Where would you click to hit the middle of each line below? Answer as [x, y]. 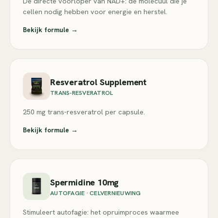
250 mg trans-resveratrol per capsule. [84, 112]
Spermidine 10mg [85, 182]
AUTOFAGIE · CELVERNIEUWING [96, 193]
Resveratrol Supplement [99, 82]
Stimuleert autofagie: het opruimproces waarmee [101, 212]
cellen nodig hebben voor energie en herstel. [95, 11]
